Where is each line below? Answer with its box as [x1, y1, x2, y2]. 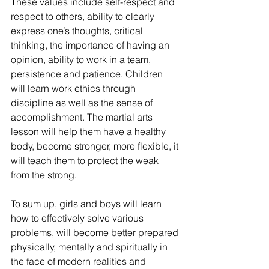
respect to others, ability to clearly [11, 10, 157, 22]
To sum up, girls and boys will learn [11, 198, 164, 210]
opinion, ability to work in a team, [11, 53, 153, 65]
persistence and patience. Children [11, 68, 165, 80]
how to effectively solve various [11, 212, 146, 224]
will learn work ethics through [11, 82, 138, 94]
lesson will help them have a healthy [11, 125, 168, 138]
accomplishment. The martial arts [11, 111, 155, 123]
